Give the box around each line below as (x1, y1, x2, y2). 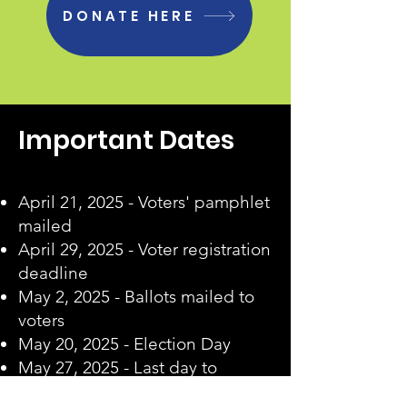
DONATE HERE (63, 5, 195, 25)
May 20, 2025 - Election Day (18, 333, 231, 354)
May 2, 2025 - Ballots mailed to (18, 286, 254, 307)
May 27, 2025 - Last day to (18, 357, 217, 378)
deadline (18, 263, 88, 283)
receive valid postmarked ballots (18, 381, 269, 402)
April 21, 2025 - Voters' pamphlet (18, 192, 270, 213)
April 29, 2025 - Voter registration (18, 239, 271, 260)
